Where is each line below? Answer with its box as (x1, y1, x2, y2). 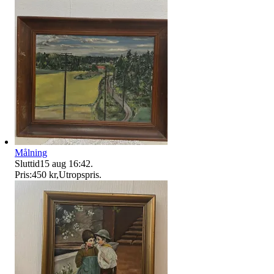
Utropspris (59, 169, 99, 180)
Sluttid (15, 158, 40, 169)
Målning (15, 147, 47, 158)
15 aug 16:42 (40, 158, 91, 169)
